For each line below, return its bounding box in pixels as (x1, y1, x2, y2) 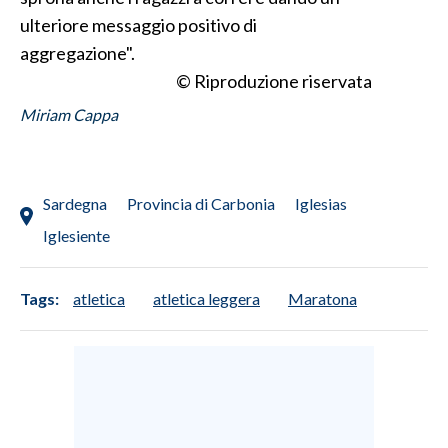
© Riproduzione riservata (176, 69, 372, 92)
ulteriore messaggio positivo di (20, 13, 257, 36)
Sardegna (43, 193, 107, 213)
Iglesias (295, 193, 347, 213)
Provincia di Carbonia (127, 193, 275, 213)
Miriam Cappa (20, 104, 118, 124)
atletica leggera (153, 288, 260, 308)
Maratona (288, 288, 357, 308)
